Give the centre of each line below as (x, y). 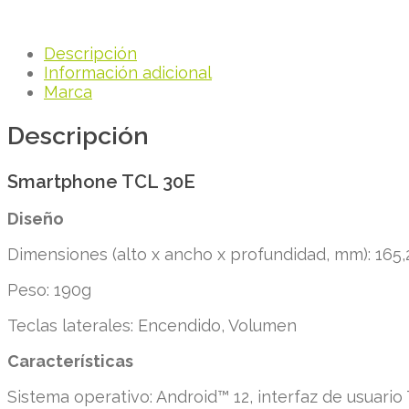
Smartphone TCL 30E (101, 181)
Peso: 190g (49, 289)
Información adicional (128, 72)
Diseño (36, 218)
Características (70, 361)
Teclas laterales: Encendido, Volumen (152, 325)
